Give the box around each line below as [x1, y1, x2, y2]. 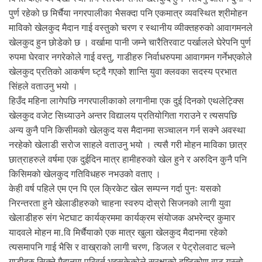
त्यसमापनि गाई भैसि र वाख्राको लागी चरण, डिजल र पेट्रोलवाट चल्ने [9, 242, 235, 253]
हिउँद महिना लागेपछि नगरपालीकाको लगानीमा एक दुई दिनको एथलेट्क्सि [9, 95, 244, 107]
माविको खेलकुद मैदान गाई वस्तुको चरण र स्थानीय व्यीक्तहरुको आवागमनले [9, 22, 253, 34]
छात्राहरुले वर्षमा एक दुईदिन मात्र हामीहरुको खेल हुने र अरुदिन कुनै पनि [9, 154, 247, 166]
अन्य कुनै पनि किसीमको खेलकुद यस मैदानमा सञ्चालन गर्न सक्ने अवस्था [9, 125, 246, 136]
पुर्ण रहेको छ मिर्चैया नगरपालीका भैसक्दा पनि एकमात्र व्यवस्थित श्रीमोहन [9, 8, 247, 19]
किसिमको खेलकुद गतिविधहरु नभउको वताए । [9, 168, 161, 180]
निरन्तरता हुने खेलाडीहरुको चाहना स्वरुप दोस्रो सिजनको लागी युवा [9, 198, 231, 209]
